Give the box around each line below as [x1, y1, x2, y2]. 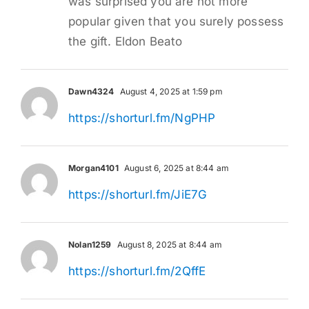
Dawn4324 [68, 86, 114, 97]
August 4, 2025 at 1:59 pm [117, 86, 223, 97]
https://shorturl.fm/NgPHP [68, 110, 216, 125]
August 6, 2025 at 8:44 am [121, 162, 230, 173]
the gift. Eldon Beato [68, 34, 183, 48]
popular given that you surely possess [68, 14, 284, 28]
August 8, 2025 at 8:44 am [114, 239, 222, 250]
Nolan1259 [68, 239, 112, 250]
